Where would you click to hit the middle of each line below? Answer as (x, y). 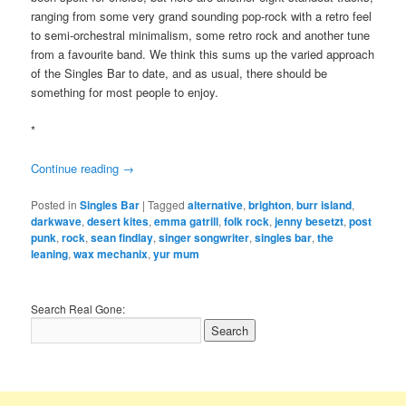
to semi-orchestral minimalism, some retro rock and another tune (201, 34)
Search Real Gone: (78, 309)
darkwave (57, 222)
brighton (270, 205)
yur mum (177, 254)
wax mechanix (111, 254)
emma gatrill (187, 222)
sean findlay (122, 238)
